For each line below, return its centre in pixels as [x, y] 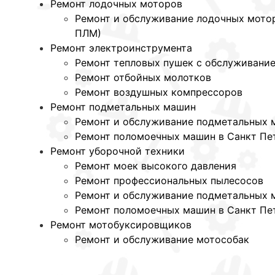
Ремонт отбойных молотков [143, 78]
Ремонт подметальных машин [123, 107]
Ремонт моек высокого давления [156, 166]
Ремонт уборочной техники [118, 151]
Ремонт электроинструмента [121, 48]
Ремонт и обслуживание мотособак [162, 240]
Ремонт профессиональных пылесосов [169, 181]
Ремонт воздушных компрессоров [159, 92]
